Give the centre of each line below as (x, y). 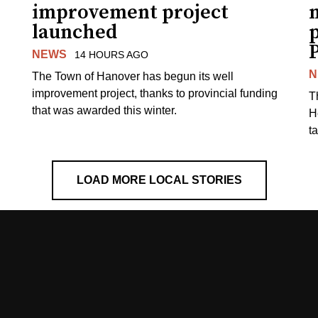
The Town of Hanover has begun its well (133, 76)
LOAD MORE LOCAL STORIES (159, 180)
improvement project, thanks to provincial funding (155, 93)
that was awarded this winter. (105, 110)
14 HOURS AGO (111, 55)
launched (75, 33)
